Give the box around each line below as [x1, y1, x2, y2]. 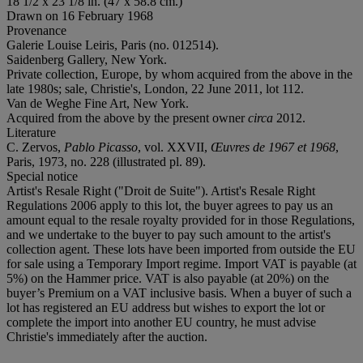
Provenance [6, 23, 66, 37]
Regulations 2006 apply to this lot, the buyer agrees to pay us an [6, 198, 333, 212]
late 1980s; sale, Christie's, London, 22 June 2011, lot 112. [6, 81, 304, 96]
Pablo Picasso [64, 139, 138, 154]
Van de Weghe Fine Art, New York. [6, 96, 189, 110]
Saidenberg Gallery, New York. [6, 52, 167, 66]
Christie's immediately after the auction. [6, 329, 207, 344]
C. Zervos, [6, 139, 64, 154]
